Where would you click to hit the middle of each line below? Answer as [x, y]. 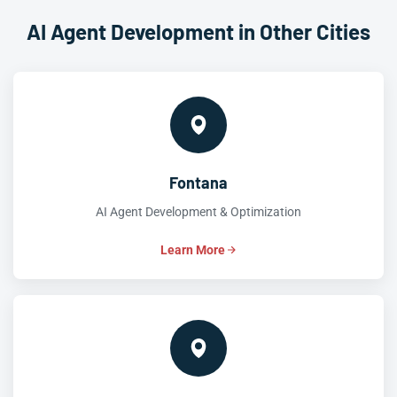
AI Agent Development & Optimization [198, 212]
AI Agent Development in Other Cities [198, 31]
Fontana [198, 183]
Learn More [192, 250]
